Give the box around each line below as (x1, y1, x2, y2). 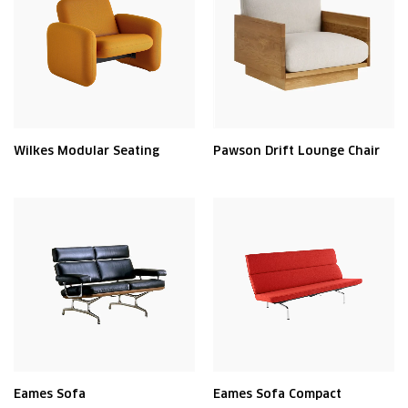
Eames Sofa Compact (213, 386, 342, 402)
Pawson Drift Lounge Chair (213, 143, 380, 158)
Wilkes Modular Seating (14, 143, 159, 158)
